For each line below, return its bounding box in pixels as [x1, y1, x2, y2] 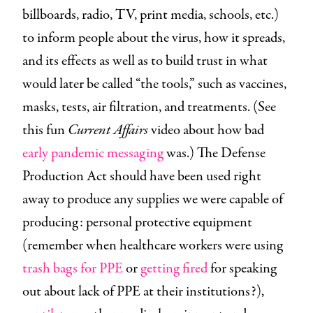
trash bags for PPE [22, 258, 123, 279]
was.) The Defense [163, 143, 265, 163]
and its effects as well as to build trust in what [22, 50, 268, 71]
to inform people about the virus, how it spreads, [22, 27, 285, 48]
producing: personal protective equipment [22, 212, 252, 233]
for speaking [208, 258, 277, 279]
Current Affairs [68, 119, 148, 140]
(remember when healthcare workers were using [22, 235, 283, 256]
